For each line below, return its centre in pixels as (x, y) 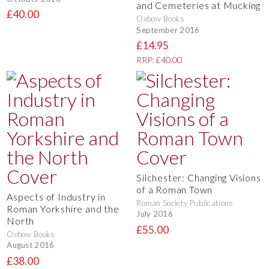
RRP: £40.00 (159, 60)
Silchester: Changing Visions (199, 177)
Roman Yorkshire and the (63, 208)
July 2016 (155, 214)
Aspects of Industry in (56, 196)
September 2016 (168, 30)
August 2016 (31, 245)
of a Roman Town (175, 189)
